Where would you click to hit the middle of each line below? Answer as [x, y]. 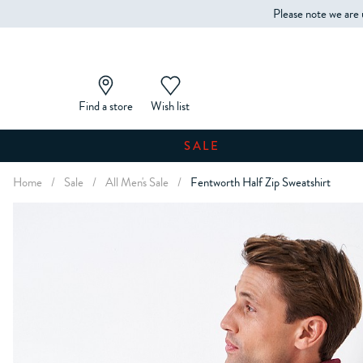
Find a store [105, 106]
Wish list [170, 106]
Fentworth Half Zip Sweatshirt [261, 182]
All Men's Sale [137, 182]
